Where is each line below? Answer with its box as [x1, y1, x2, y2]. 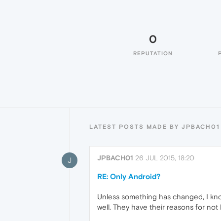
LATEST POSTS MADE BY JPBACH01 [89, 123, 220, 130]
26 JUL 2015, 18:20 [135, 154, 194, 162]
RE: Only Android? [97, 172, 160, 181]
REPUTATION [133, 50, 173, 56]
